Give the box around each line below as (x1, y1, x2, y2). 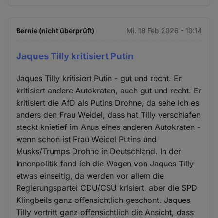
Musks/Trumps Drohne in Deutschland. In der (16, 146, 182, 156)
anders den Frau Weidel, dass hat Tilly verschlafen (16, 109, 201, 120)
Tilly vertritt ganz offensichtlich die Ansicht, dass (16, 207, 194, 217)
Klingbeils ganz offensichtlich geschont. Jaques (16, 195, 191, 205)
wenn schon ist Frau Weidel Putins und (16, 134, 157, 144)
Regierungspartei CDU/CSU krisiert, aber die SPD (16, 182, 198, 193)
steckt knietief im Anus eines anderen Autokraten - (16, 122, 201, 132)
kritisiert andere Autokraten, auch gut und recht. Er (16, 85, 202, 95)
